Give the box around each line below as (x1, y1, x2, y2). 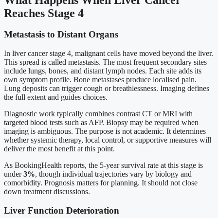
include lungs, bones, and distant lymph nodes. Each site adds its (4, 67, 201, 75)
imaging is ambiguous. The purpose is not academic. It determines (4, 127, 206, 136)
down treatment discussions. (4, 187, 90, 196)
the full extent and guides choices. (4, 93, 108, 102)
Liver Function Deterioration (4, 205, 119, 216)
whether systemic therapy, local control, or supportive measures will (4, 136, 211, 145)
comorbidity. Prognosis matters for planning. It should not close (4, 179, 198, 187)
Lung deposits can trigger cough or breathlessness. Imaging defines (4, 84, 209, 93)
